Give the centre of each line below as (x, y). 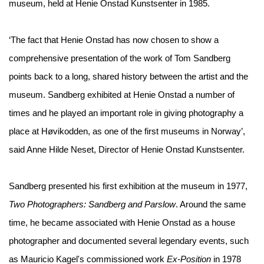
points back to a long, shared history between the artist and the (128, 77)
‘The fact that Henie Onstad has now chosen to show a (114, 40)
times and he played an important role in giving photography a (126, 113)
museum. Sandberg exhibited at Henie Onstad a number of (122, 95)
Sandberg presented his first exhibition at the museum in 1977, (128, 187)
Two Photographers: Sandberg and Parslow (92, 205)
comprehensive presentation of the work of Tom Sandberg (120, 59)
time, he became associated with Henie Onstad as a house (122, 223)
